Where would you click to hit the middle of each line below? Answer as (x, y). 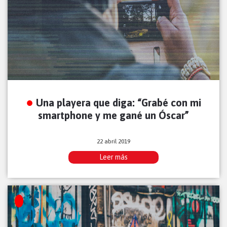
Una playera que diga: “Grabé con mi (119, 103)
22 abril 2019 (113, 142)
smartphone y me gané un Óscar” (113, 116)
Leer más (113, 157)
